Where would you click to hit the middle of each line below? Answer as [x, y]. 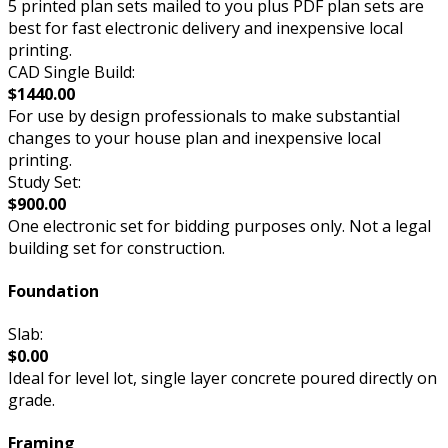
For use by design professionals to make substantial [204, 115]
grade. [31, 400]
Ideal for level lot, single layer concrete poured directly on [222, 378]
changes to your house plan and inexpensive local [194, 137]
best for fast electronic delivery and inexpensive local [205, 27]
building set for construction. [116, 247]
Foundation [53, 290]
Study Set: [44, 181]
